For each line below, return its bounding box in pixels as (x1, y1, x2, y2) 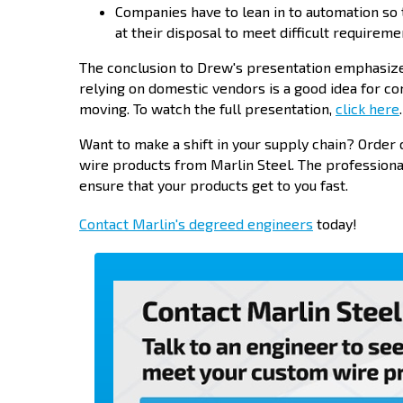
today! (313, 215, 357, 233)
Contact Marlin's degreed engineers (79, 215, 313, 233)
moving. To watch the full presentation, (79, 99, 336, 117)
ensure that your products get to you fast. (79, 175, 348, 193)
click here (336, 99, 399, 117)
